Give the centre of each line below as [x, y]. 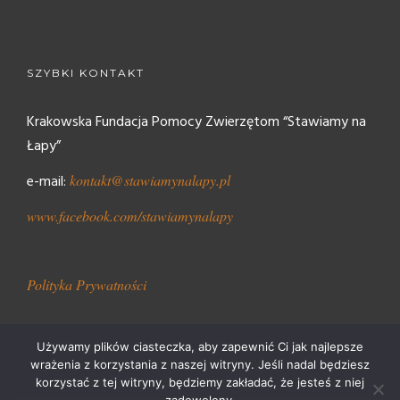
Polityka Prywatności [87, 284]
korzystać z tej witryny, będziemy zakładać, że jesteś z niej [200, 382]
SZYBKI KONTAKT [86, 72]
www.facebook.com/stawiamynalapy [130, 215]
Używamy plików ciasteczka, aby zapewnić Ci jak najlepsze [200, 346]
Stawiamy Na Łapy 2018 [87, 387]
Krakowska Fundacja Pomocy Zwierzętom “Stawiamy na [196, 122]
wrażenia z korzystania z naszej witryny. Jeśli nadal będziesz [200, 364]
